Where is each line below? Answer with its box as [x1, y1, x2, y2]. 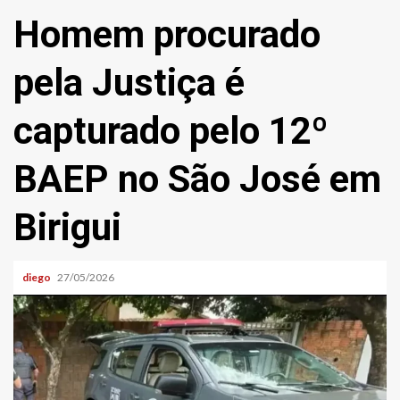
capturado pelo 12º [13, 109, 329, 153]
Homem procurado [13, 12, 321, 56]
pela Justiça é [13, 61, 245, 104]
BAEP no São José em [13, 157, 381, 201]
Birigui [13, 205, 121, 249]
